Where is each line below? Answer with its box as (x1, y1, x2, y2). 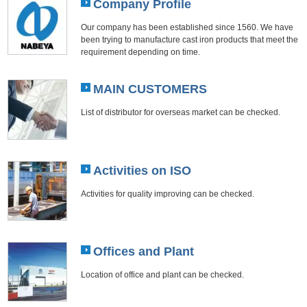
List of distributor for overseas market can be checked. (80, 108, 280, 117)
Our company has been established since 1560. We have (80, 23, 293, 32)
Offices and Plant (93, 244, 194, 258)
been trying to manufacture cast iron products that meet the (80, 35, 298, 45)
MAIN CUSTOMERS (93, 82, 207, 97)
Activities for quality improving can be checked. (80, 188, 254, 198)
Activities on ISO (93, 163, 191, 177)
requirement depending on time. (80, 47, 200, 57)
